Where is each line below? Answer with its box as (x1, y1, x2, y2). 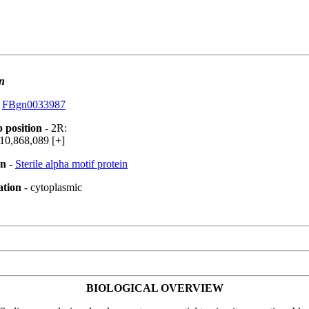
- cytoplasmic (21, 181, 82, 193)
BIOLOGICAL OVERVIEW (86, 282, 223, 294)
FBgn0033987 (2, 99, 66, 110)
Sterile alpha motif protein (15, 158, 128, 170)
